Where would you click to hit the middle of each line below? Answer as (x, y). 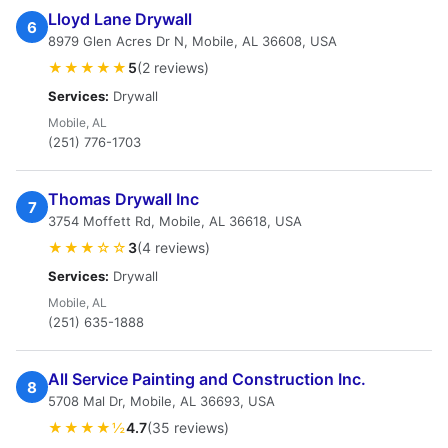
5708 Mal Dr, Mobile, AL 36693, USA (161, 401)
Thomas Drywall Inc (123, 199)
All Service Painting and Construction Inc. (207, 379)
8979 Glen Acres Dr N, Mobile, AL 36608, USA (192, 41)
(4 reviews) (173, 247)
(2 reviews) (173, 67)
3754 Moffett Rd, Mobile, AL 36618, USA (175, 221)
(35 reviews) (188, 427)
